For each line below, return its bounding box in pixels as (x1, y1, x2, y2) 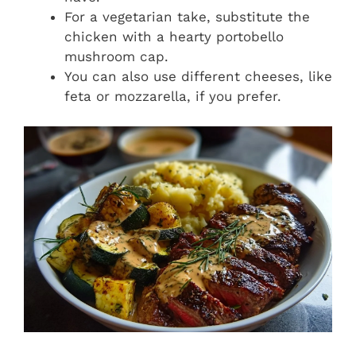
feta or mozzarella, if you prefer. (64, 87, 281, 104)
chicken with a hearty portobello (64, 28, 284, 44)
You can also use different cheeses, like (64, 68, 332, 84)
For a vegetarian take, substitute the (64, 8, 310, 25)
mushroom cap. (64, 48, 168, 64)
